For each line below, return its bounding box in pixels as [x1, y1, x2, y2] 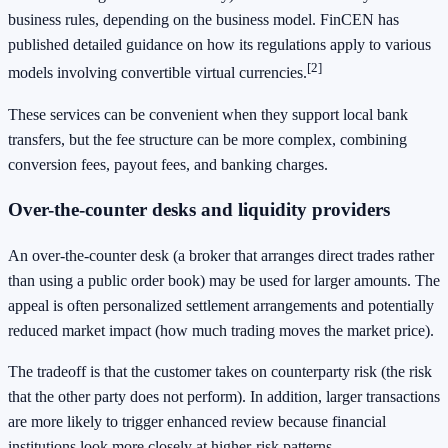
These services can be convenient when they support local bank [8, 105, 408, 123]
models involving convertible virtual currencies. [8, 64, 307, 82]
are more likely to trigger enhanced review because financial [8, 413, 386, 431]
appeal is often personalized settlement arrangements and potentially [8, 297, 434, 315]
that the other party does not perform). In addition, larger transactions [8, 388, 440, 406]
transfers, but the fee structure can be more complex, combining [8, 130, 407, 148]
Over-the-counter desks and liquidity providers [8, 199, 390, 221]
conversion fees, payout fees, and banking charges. [8, 155, 328, 173]
